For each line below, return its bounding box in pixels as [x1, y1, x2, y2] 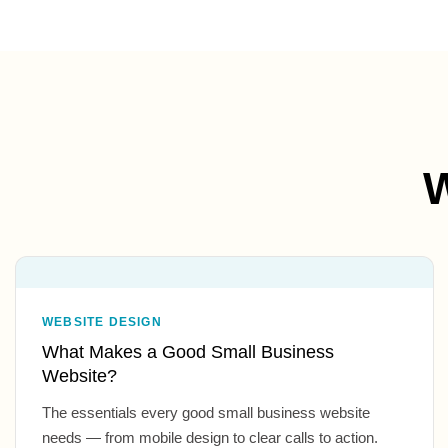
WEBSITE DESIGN [42, 315, 162, 330]
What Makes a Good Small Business [42, 342, 334, 363]
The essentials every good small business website [42, 404, 370, 422]
